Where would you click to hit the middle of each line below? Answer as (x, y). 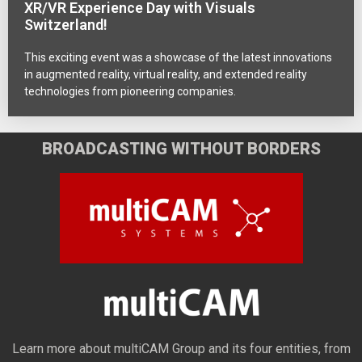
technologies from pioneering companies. (130, 91)
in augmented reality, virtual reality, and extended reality (166, 74)
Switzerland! (66, 24)
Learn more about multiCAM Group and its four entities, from (181, 349)
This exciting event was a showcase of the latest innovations (178, 57)
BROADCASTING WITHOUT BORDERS (181, 148)
